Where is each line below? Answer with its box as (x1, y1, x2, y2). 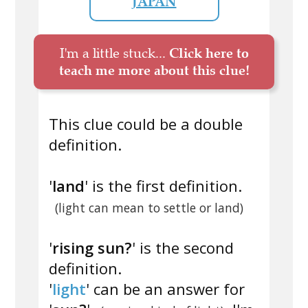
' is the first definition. (85, 175, 242, 197)
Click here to (168, 45, 249, 62)
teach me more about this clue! (58, 62, 250, 79)
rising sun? (52, 237, 132, 258)
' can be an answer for (86, 278, 245, 300)
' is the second (132, 237, 234, 258)
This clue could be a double (49, 113, 243, 135)
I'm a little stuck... (59, 45, 169, 63)
